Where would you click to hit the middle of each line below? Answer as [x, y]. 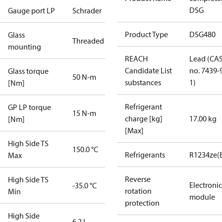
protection [142, 203]
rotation [138, 191]
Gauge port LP [31, 10]
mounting [25, 47]
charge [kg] [144, 118]
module [202, 197]
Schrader [87, 10]
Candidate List [148, 70]
